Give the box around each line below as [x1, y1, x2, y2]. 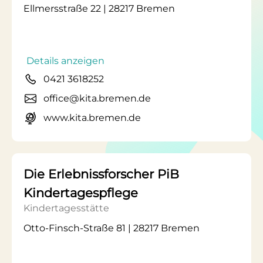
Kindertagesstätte [23, 203, 109, 214]
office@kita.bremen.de [43, 93, 151, 104]
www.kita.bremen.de [43, 112, 141, 123]
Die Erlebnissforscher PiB [23, 167, 179, 181]
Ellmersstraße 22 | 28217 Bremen [23, 3, 175, 14]
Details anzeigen [26, 55, 104, 66]
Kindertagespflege [23, 186, 138, 200]
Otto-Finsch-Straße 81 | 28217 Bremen [23, 222, 200, 234]
